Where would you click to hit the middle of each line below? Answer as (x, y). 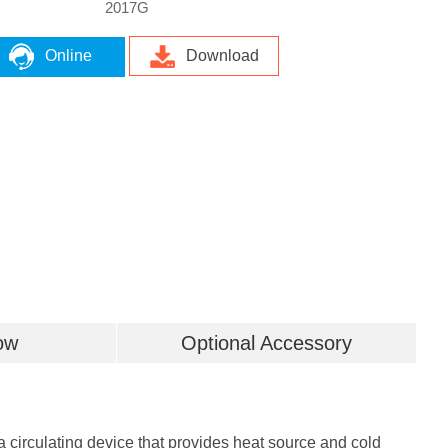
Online (69, 55)
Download (223, 55)
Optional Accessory (266, 342)
